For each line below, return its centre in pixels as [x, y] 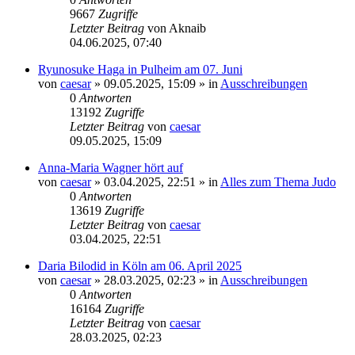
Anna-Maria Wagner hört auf [111, 168]
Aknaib [187, 28]
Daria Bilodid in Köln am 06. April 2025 [140, 266]
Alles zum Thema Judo [278, 182]
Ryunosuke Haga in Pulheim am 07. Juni [140, 69]
